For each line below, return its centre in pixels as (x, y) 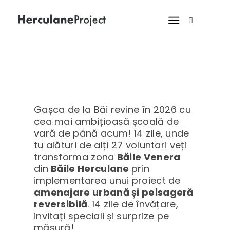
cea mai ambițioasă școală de (106, 122)
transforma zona (75, 157)
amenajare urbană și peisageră (113, 193)
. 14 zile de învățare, (133, 204)
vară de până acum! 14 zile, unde (111, 133)
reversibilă (61, 204)
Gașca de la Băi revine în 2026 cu (112, 110)
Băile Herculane (91, 169)
